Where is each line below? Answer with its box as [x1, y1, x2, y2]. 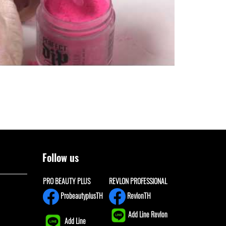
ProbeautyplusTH [59, 190, 103, 201]
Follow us [42, 149, 79, 165]
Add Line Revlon [128, 208, 167, 219]
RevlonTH [125, 190, 151, 201]
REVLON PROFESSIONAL [108, 175, 167, 186]
